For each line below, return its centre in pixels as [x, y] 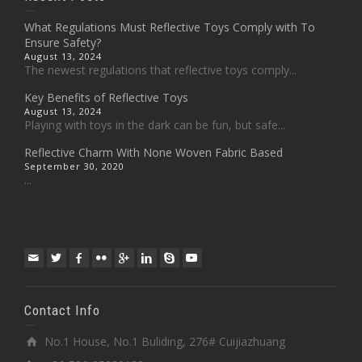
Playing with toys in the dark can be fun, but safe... [155, 125]
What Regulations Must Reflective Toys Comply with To [170, 27]
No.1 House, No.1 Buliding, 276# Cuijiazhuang [165, 341]
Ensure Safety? [63, 42]
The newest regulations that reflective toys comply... [160, 70]
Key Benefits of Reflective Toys [106, 97]
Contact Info [62, 310]
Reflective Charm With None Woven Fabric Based [154, 152]
